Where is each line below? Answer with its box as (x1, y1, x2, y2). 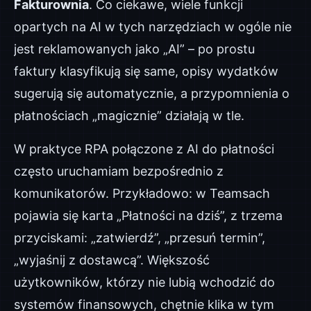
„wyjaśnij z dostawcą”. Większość (14, 253, 210, 267)
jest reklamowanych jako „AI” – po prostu (14, 42, 255, 56)
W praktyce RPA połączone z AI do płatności (14, 142, 274, 156)
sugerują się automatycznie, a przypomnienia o (14, 86, 289, 101)
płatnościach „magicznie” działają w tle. (14, 108, 244, 123)
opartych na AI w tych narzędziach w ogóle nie (14, 19, 292, 34)
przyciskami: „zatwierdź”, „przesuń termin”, (14, 230, 265, 245)
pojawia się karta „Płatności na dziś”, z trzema (14, 208, 283, 223)
